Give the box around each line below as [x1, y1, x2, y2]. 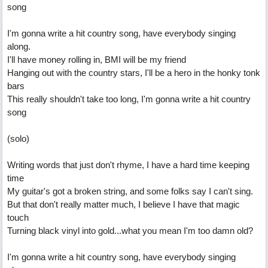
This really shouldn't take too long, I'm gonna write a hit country [7, 94, 251, 104]
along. [7, 41, 31, 51]
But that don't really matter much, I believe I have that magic [7, 199, 240, 209]
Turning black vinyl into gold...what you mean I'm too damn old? [7, 226, 253, 236]
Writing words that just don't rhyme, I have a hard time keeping [7, 160, 249, 170]
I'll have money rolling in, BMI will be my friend [7, 54, 186, 65]
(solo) [7, 133, 29, 144]
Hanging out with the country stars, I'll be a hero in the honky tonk [7, 68, 260, 78]
